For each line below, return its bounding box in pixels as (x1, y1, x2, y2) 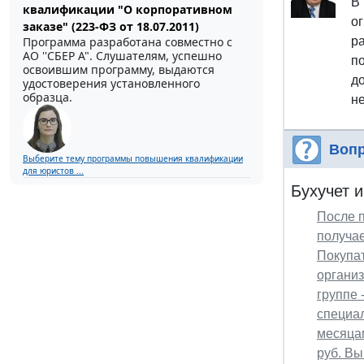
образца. (23, 89, 72, 106)
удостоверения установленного (23, 76, 200, 92)
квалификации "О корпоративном (23, 2, 232, 18)
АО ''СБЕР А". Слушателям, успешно (23, 48, 222, 64)
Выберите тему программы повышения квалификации (23, 153, 243, 165)
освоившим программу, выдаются (23, 62, 214, 78)
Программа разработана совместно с (23, 34, 232, 50)
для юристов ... (23, 165, 84, 177)
